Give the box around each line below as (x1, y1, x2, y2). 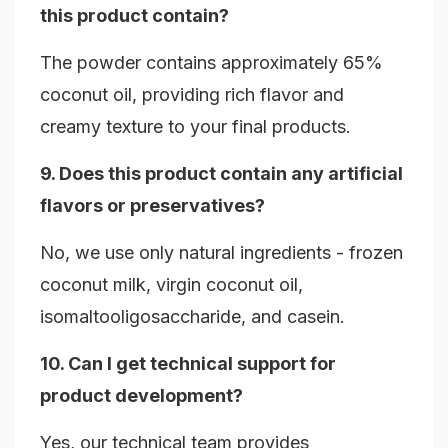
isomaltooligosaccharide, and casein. (40, 306, 345, 328)
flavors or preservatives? (40, 195, 265, 217)
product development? (40, 385, 243, 407)
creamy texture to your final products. (40, 116, 351, 138)
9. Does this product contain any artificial (40, 163, 403, 185)
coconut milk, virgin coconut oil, (40, 274, 303, 296)
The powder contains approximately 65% (40, 52, 383, 74)
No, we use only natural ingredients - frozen (40, 242, 403, 264)
